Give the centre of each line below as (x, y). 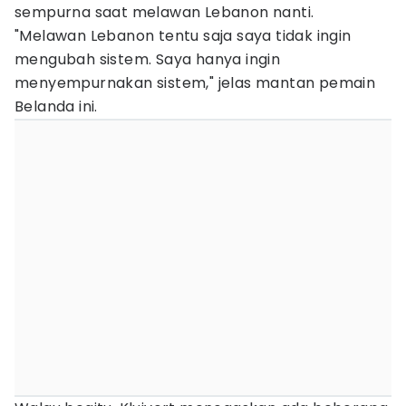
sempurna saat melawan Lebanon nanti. (164, 12)
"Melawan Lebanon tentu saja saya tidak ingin (183, 36)
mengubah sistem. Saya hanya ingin (148, 59)
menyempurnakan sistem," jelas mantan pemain (195, 83)
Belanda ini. (56, 106)
